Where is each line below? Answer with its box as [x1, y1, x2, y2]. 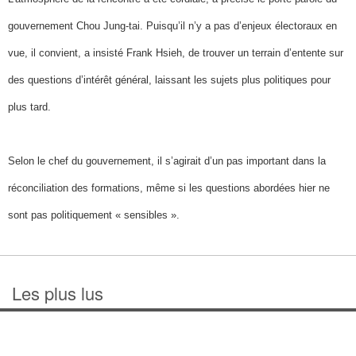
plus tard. [8, 101, 51, 114]
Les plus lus [12, 281, 103, 306]
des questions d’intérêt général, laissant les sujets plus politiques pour [8, 74, 331, 87]
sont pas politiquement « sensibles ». [8, 209, 180, 222]
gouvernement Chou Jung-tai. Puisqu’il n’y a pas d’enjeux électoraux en [8, 20, 337, 33]
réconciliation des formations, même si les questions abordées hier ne [8, 182, 330, 195]
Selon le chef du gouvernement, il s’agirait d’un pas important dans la [8, 155, 326, 168]
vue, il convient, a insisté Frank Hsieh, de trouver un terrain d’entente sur [8, 47, 343, 60]
